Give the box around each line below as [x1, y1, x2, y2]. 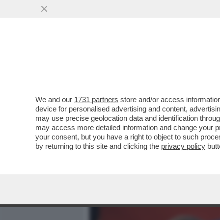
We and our [35, 95, 74, 104]
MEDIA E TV [126, 56, 167, 68]
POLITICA [180, 56, 214, 68]
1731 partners [74, 95, 118, 104]
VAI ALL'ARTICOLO [104, 129, 174, 137]
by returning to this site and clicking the [35, 142, 161, 150]
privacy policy [161, 142, 205, 150]
